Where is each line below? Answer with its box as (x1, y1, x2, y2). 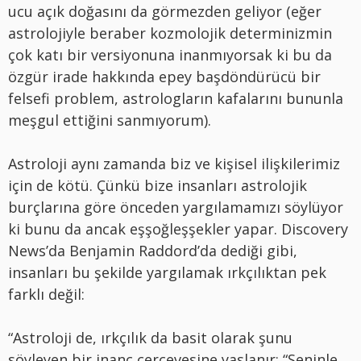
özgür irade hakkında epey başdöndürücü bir (8, 66, 321, 86)
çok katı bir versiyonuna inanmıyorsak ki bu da (8, 44, 332, 64)
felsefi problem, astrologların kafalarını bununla (8, 88, 343, 108)
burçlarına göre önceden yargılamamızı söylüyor (8, 197, 343, 217)
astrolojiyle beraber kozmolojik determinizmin (8, 23, 332, 43)
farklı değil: (8, 284, 85, 304)
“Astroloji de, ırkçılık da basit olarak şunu (8, 327, 293, 347)
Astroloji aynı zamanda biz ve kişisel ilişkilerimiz (8, 153, 340, 173)
